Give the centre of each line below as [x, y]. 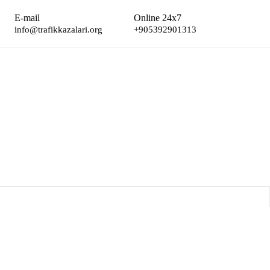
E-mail [27, 18]
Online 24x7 [157, 18]
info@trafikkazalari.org [58, 30]
